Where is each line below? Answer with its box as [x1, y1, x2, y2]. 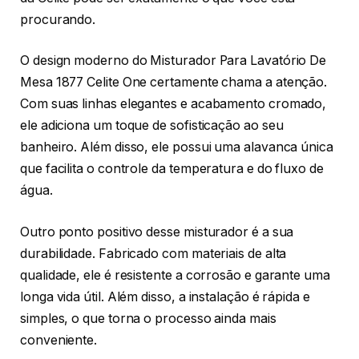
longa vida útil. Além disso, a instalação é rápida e [20, 288, 310, 305]
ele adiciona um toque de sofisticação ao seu [20, 118, 284, 134]
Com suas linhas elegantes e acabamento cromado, [20, 96, 327, 112]
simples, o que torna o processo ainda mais [20, 310, 276, 326]
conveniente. [20, 332, 98, 348]
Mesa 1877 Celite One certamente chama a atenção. [20, 75, 328, 91]
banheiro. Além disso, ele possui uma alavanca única [20, 139, 333, 155]
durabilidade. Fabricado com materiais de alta [20, 245, 287, 261]
